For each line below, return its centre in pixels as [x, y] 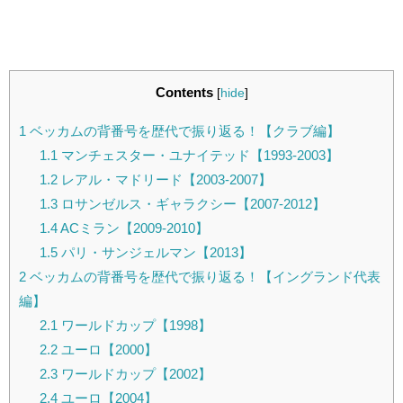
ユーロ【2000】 [107, 349]
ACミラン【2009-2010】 [133, 228]
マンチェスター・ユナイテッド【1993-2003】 [198, 155]
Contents [184, 92]
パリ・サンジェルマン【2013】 [154, 252]
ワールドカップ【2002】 [134, 373]
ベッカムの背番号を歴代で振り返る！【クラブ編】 [183, 130]
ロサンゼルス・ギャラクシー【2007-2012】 [191, 203]
